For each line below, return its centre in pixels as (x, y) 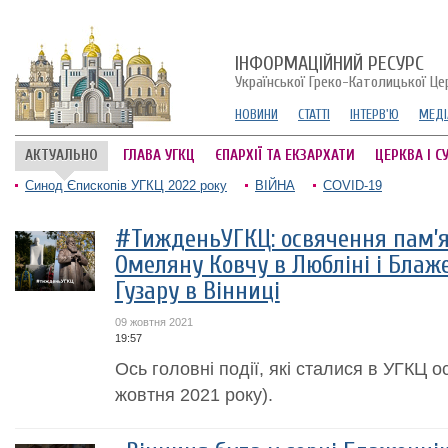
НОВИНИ (256, 114)
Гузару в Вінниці (197, 291)
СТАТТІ (314, 114)
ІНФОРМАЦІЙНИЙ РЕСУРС (329, 63)
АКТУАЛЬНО (61, 155)
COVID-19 (352, 185)
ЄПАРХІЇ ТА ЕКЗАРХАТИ (285, 155)
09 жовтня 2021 (153, 322)
